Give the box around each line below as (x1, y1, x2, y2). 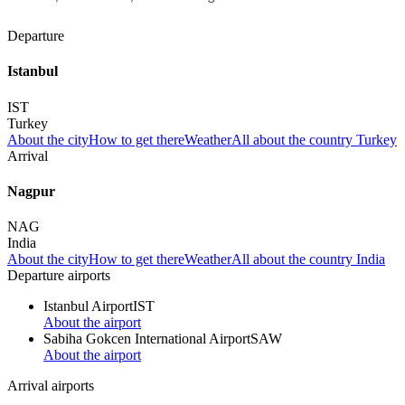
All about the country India (231, 251, 385, 268)
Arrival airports (7, 378, 94, 394)
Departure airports (7, 268, 110, 284)
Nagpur (7, 183, 55, 199)
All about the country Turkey (231, 131, 397, 147)
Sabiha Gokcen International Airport (43, 331, 250, 347)
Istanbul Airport (43, 298, 133, 315)
